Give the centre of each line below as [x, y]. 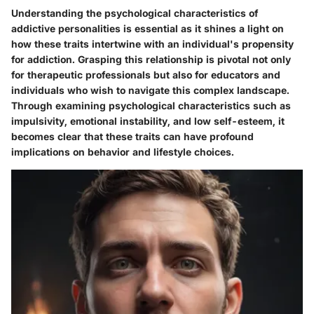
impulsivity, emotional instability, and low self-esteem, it [148, 121]
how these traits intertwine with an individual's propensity [152, 43]
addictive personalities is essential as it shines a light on [148, 28]
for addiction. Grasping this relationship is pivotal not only [151, 59]
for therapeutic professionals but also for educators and [146, 74]
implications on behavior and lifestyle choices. [123, 151]
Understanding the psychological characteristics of [135, 13]
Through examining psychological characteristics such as [151, 105]
